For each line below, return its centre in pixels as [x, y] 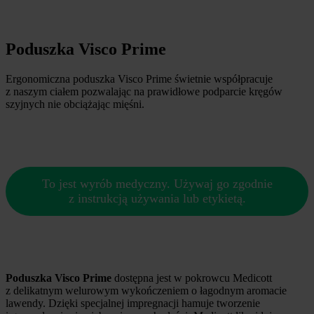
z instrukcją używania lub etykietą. [157, 199]
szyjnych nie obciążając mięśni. [75, 104]
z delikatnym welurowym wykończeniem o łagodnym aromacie [146, 291]
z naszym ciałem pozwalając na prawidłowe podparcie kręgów [144, 92]
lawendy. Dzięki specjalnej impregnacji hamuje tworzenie [133, 303]
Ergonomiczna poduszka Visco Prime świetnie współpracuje [139, 79]
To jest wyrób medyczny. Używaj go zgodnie [157, 184]
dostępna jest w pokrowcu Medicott [192, 278]
